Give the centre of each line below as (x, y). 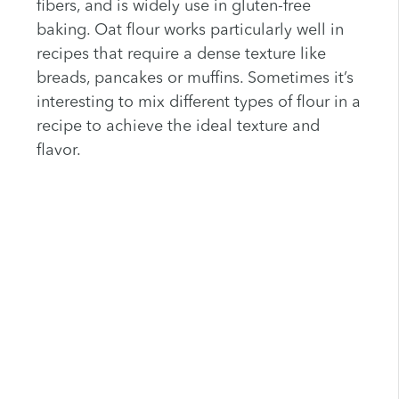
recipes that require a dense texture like (181, 54)
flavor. (58, 150)
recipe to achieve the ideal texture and (178, 126)
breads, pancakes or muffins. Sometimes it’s (195, 78)
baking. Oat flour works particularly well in (190, 30)
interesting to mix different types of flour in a (198, 102)
